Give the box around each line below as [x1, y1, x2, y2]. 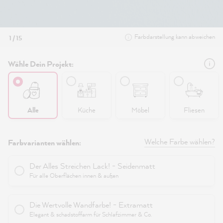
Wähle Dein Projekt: [8, 58, 74, 69]
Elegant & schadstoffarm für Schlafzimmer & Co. [29, 210, 152, 219]
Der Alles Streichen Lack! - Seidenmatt [29, 160, 155, 172]
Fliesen [184, 105, 205, 114]
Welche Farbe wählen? [144, 136, 215, 147]
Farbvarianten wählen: [8, 137, 81, 148]
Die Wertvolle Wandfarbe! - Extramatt [29, 199, 153, 211]
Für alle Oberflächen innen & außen [29, 171, 118, 180]
